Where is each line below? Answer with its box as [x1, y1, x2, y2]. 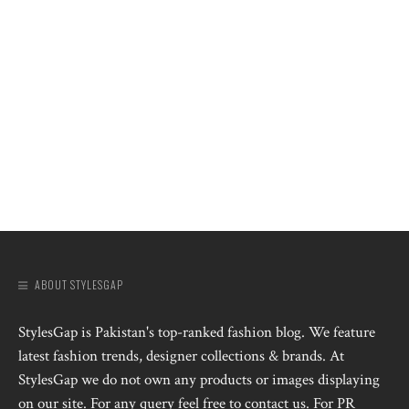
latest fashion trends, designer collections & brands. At [18, 345, 344, 366]
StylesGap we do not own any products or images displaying [18, 369, 380, 390]
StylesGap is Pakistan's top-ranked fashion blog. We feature [18, 321, 375, 342]
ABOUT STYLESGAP [35, 276, 123, 292]
